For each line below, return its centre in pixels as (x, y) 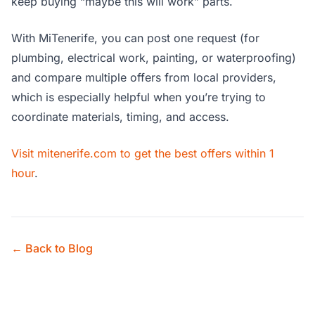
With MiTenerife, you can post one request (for (135, 38)
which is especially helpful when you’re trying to (139, 97)
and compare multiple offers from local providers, (144, 78)
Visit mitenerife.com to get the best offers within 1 (143, 154)
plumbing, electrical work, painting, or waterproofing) (154, 58)
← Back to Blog (52, 249)
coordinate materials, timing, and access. (120, 117)
